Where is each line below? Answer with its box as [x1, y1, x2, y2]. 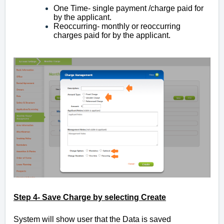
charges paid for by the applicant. [53, 31, 170, 40]
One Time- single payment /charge [53, 4, 175, 13]
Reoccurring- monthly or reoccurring [53, 22, 180, 31]
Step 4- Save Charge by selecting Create [13, 193, 166, 202]
